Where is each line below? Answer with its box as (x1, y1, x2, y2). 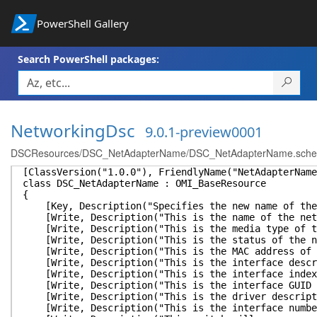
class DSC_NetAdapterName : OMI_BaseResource (23, 178, 266, 189)
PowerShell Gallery (36, 16, 129, 30)
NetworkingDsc (11, 119, 135, 142)
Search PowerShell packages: (18, 52, 159, 66)
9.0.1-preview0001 (145, 122, 263, 142)
